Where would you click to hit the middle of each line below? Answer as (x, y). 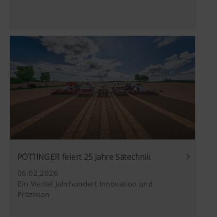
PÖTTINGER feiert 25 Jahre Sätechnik (84, 157)
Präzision (34, 194)
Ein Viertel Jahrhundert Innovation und (85, 184)
